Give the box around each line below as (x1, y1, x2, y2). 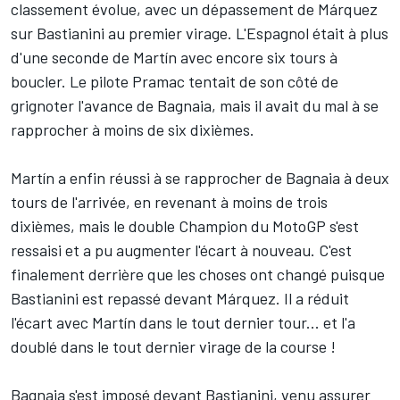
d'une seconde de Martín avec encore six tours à (11, 46, 337, 67)
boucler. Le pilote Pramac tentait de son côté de (11, 71, 338, 91)
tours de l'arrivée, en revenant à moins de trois (11, 191, 328, 212)
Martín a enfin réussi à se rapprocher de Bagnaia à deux (11, 167, 389, 187)
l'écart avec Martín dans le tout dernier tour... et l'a (11, 312, 355, 332)
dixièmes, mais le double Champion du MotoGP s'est (11, 215, 359, 236)
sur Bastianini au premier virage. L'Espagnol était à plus (11, 22, 388, 43)
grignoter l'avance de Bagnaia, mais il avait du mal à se (11, 95, 379, 115)
